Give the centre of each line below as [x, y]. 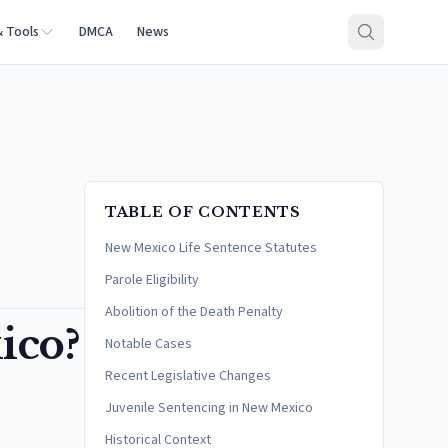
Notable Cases [148, 344]
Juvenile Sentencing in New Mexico [209, 408]
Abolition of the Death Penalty [194, 312]
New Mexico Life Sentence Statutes [211, 248]
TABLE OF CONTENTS [203, 212]
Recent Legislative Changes [188, 376]
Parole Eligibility [152, 280]
